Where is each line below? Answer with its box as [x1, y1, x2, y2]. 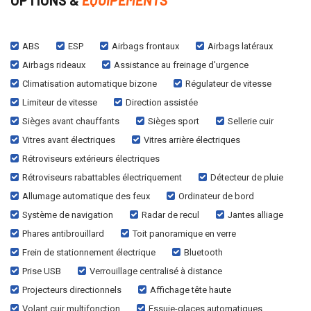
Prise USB [22, 265, 61, 276]
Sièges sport [148, 115, 199, 126]
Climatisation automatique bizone [22, 78, 157, 89]
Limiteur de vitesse [22, 96, 97, 108]
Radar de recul [142, 209, 199, 220]
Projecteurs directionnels [22, 284, 121, 295]
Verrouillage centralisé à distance [90, 265, 222, 276]
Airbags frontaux [112, 40, 179, 51]
